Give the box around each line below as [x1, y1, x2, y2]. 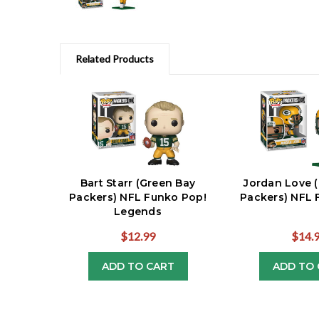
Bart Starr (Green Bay [80, 177, 196, 190]
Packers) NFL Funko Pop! [69, 191, 206, 204]
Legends [114, 205, 162, 219]
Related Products [75, 53, 154, 66]
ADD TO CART [101, 260, 174, 273]
